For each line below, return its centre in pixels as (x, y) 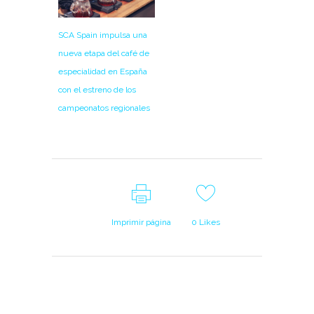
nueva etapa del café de (104, 54)
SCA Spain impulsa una (103, 35)
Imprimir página (141, 223)
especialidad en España (103, 72)
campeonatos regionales (104, 108)
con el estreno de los (97, 90)
